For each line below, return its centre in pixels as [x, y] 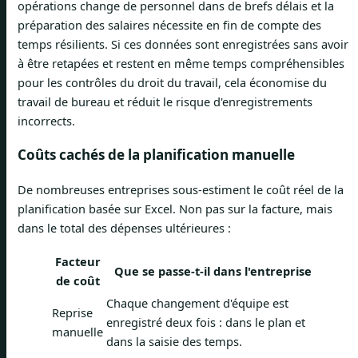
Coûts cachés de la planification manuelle [156, 154]
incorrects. [46, 120]
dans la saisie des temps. [174, 341]
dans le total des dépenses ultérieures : [124, 228]
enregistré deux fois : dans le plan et [206, 322]
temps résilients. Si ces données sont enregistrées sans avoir [183, 44]
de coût [78, 280]
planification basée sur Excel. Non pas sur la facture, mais [175, 209]
